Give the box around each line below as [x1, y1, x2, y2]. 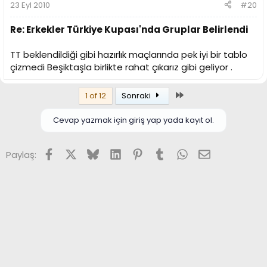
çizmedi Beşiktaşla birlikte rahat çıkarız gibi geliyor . [10, 60, 232, 73]
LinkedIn [120, 146, 155, 159]
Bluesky [98, 146, 131, 159]
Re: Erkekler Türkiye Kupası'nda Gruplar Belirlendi [10, 23, 248, 36]
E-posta [210, 146, 246, 159]
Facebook [54, 146, 98, 159]
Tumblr [165, 146, 196, 159]
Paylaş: [6, 148, 36, 161]
